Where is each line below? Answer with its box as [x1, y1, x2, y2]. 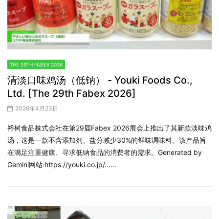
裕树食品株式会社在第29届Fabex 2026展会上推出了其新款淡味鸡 [7, 123, 212, 132]
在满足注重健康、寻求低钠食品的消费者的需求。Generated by [7, 148, 202, 156]
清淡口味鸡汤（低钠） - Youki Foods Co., [7, 74, 193, 86]
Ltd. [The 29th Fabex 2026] [7, 87, 136, 99]
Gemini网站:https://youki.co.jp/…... [7, 160, 116, 169]
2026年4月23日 [15, 104, 58, 112]
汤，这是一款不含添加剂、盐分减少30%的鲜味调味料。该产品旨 [7, 135, 206, 144]
